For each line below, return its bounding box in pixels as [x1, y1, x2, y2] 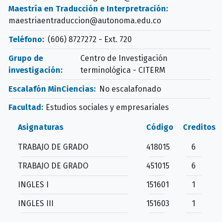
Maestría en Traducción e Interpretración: [8, 4, 168, 14]
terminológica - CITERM [80, 65, 166, 75]
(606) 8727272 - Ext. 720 [48, 35, 132, 45]
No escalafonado [99, 84, 162, 94]
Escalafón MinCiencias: [8, 84, 96, 94]
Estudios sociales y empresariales [45, 103, 169, 112]
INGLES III [17, 198, 54, 208]
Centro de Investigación [80, 53, 167, 63]
